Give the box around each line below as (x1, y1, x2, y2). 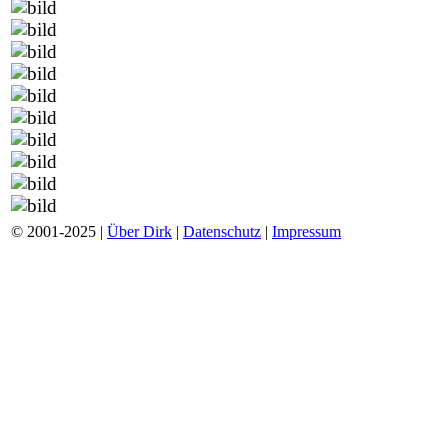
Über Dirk (107, 223, 172, 240)
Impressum (272, 223, 341, 240)
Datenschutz (183, 223, 261, 240)
